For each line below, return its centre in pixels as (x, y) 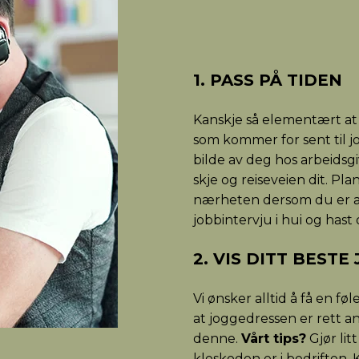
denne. (218, 339)
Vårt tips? (274, 339)
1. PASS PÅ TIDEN (268, 81)
